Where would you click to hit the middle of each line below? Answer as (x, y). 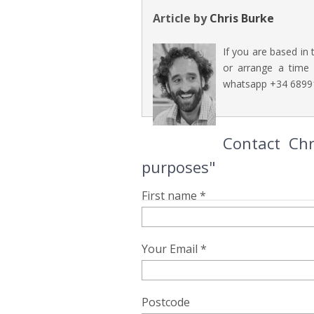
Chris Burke (242, 18)
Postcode (166, 302)
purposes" (179, 167)
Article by (181, 18)
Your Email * (174, 249)
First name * (174, 196)
